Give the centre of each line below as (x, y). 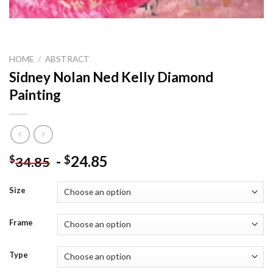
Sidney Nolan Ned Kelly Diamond (111, 77)
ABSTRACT (68, 59)
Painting (35, 95)
